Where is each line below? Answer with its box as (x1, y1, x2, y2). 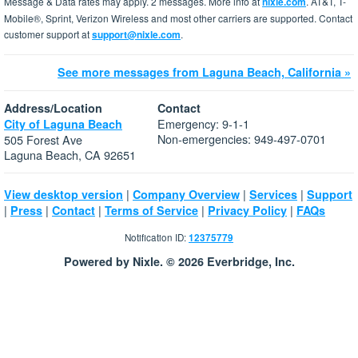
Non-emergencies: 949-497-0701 (157, 130, 326, 148)
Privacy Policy (208, 202, 287, 219)
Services (249, 186, 297, 203)
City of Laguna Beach (4, 116, 122, 133)
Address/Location (4, 100, 102, 117)
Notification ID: (125, 230, 189, 244)
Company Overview (133, 186, 240, 203)
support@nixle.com (92, 27, 181, 42)
